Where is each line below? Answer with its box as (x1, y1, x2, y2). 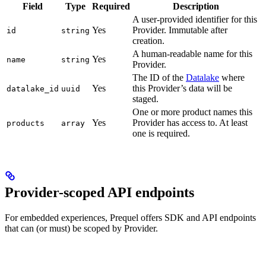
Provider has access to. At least (132, 118, 248, 128)
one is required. (132, 128, 190, 139)
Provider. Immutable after (132, 25, 227, 36)
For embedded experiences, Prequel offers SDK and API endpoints (5, 213, 256, 223)
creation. (132, 36, 164, 46)
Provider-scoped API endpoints (5, 185, 194, 201)
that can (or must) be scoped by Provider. (5, 223, 158, 234)
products (7, 119, 45, 128)
